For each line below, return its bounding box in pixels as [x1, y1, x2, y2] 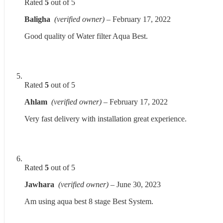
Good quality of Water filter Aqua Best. [24, 32, 148, 41]
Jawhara [24, 180, 58, 189]
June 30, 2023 [116, 180, 161, 189]
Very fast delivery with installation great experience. [24, 114, 187, 123]
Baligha [24, 15, 54, 24]
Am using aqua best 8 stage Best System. [24, 197, 153, 206]
